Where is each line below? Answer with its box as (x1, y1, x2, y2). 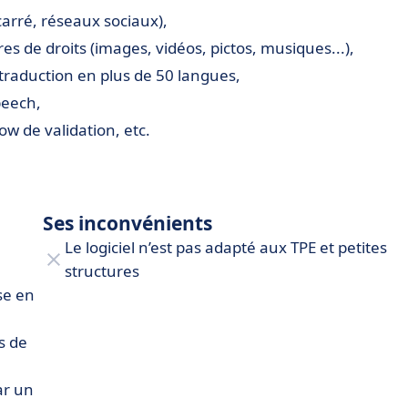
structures (65, 260, 139, 282)
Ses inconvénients (43, 210, 212, 237)
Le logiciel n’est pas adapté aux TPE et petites (65, 237, 387, 259)
